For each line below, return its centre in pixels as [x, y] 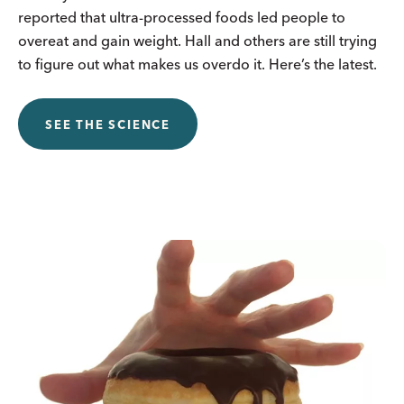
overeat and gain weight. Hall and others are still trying [197, 40]
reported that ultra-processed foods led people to [182, 17]
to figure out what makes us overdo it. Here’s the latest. [197, 64]
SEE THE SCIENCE [108, 124]
